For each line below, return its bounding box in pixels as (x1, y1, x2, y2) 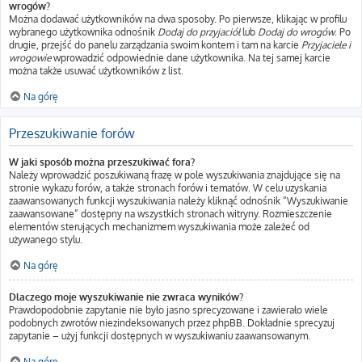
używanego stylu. (9, 234, 82, 246)
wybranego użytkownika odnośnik (9, 26, 158, 38)
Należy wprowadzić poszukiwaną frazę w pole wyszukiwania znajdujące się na (9, 169, 340, 181)
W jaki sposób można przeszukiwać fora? (9, 156, 195, 168)
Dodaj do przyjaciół (158, 26, 240, 38)
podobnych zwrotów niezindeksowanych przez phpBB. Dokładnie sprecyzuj (9, 317, 335, 329)
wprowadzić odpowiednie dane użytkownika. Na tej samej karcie (51, 52, 330, 64)
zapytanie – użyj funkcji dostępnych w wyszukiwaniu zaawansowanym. (9, 330, 310, 342)
